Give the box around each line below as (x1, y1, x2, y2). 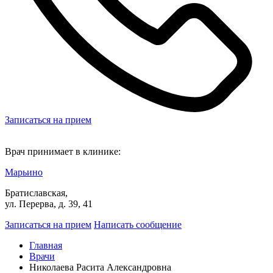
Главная (29, 239, 62, 250)
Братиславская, (5, 187, 68, 198)
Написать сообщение (94, 219, 182, 230)
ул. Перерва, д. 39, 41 (5, 198, 93, 209)
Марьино (5, 166, 43, 177)
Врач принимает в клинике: (5, 146, 121, 157)
